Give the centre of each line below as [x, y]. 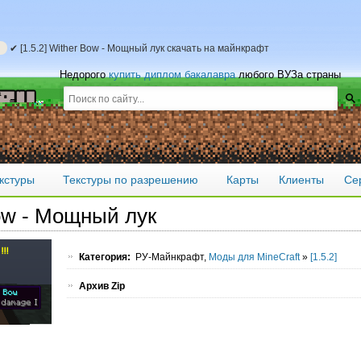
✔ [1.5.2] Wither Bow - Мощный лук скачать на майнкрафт [138, 48]
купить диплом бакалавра [172, 75]
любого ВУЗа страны [288, 75]
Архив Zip [102, 286]
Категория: [105, 256]
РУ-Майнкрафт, [172, 256]
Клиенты [301, 180]
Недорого [84, 75]
